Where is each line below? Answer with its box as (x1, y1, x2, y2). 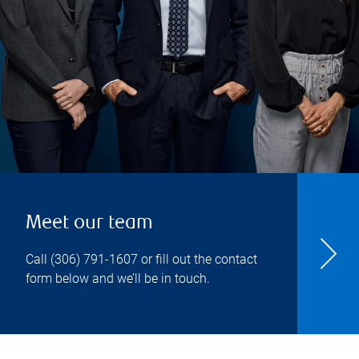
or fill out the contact (138, 252, 257, 267)
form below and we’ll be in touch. (26, 271, 210, 286)
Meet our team (26, 214, 153, 234)
